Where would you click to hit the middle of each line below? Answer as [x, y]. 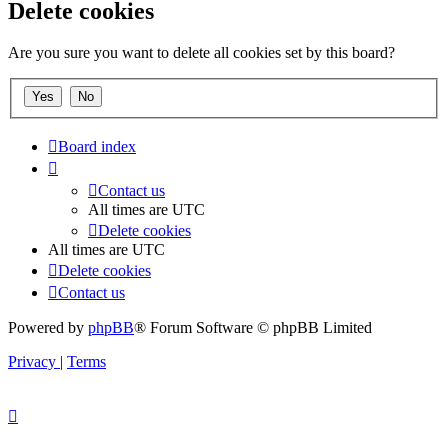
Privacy [32, 361]
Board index [97, 146]
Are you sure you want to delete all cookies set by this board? [201, 53]
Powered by [48, 327]
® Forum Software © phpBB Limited [253, 327]
